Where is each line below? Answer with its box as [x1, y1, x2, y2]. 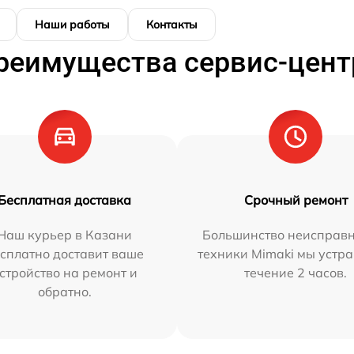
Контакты [146, 17, 198, 32]
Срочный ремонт [243, 191, 348, 208]
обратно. [37, 283, 92, 299]
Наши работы [35, 17, 110, 32]
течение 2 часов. [244, 264, 348, 281]
